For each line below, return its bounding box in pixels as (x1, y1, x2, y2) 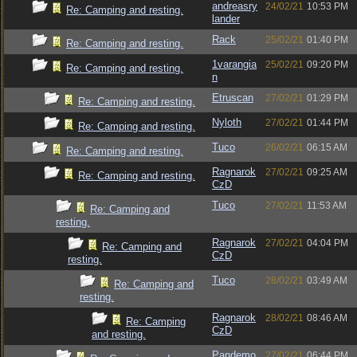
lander (212, 13, 240, 25)
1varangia (212, 58, 257, 70)
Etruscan (212, 92, 253, 104)
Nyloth (212, 116, 241, 128)
